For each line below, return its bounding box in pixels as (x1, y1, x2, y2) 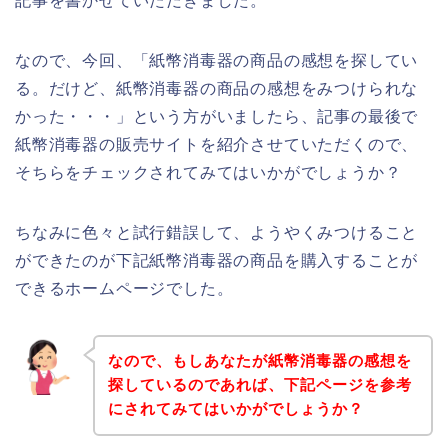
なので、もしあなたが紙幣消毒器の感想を (107, 352, 412, 370)
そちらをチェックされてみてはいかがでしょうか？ (15, 163, 402, 181)
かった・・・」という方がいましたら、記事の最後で (15, 107, 419, 125)
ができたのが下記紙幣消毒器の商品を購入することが (15, 251, 419, 269)
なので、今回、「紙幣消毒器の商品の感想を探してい (15, 51, 419, 69)
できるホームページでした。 (15, 279, 234, 297)
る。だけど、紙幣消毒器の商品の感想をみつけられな (15, 79, 419, 97)
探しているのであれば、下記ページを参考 (107, 376, 412, 394)
